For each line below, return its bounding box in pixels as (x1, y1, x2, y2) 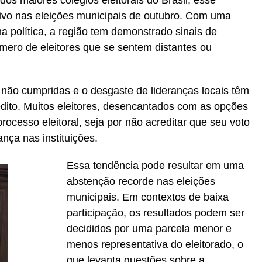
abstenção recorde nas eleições (67, 175, 215, 187)
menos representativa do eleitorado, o (67, 239, 243, 250)
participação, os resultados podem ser (67, 207, 244, 219)
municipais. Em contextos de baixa (67, 191, 229, 203)
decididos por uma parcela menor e (67, 223, 232, 235)
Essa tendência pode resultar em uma (67, 160, 244, 171)
